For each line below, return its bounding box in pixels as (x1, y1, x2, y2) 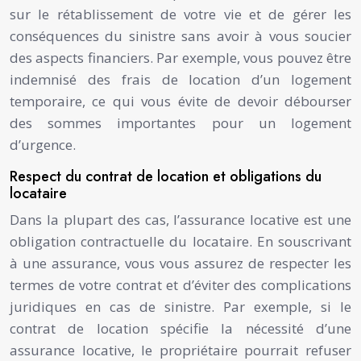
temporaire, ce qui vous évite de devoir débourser (10, 91, 351, 110)
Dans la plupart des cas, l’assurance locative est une (10, 210, 351, 229)
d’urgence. (10, 135, 76, 154)
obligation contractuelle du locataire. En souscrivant (10, 231, 351, 251)
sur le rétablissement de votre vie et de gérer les (10, 4, 351, 23)
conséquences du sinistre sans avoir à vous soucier (10, 26, 351, 45)
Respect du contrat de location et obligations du (10, 165, 322, 187)
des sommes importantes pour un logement (10, 113, 351, 132)
